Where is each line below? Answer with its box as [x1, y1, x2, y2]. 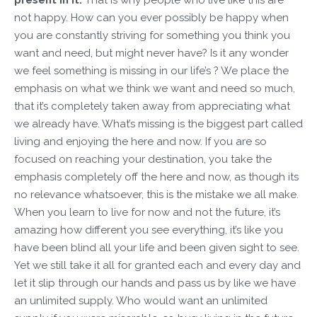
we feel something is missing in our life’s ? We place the [14, 64, 289, 77]
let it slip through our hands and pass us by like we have [14, 276, 296, 289]
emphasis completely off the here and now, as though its [14, 170, 299, 183]
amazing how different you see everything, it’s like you [14, 223, 283, 236]
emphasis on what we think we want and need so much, [14, 81, 295, 95]
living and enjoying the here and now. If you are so [14, 134, 267, 148]
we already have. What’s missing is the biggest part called [14, 117, 303, 130]
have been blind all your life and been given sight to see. [14, 241, 299, 254]
